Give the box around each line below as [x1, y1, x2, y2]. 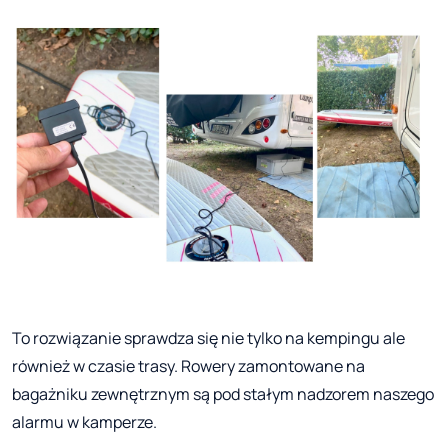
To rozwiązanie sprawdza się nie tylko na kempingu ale [12, 327, 405, 350]
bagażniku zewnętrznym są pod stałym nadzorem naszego [12, 383, 434, 406]
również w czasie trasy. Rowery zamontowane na [12, 355, 365, 378]
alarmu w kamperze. [12, 411, 157, 434]
